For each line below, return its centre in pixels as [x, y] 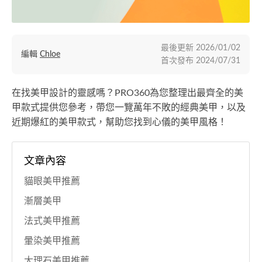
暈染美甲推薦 [52, 241]
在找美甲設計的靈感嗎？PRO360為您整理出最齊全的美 [127, 93]
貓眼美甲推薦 [52, 182]
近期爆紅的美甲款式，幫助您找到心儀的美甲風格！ [119, 123]
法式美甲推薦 [52, 221]
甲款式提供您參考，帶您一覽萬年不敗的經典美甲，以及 [129, 108]
